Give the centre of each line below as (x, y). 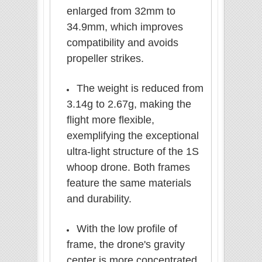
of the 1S (178, 152)
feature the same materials (129, 183)
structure (135, 152)
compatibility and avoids (123, 43)
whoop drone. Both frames (128, 168)
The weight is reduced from (140, 89)
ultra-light (90, 152)
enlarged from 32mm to (121, 11)
